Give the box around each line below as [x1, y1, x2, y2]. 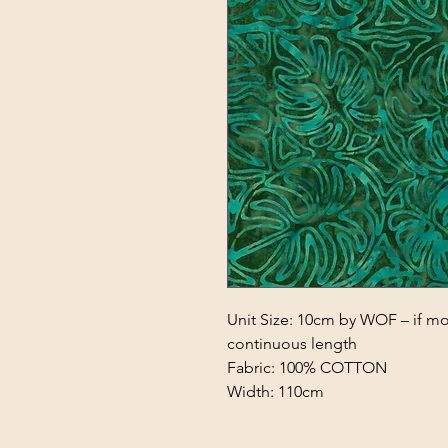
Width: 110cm [227, 382, 328, 401]
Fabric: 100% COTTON [227, 358, 387, 377]
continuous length [227, 334, 357, 353]
